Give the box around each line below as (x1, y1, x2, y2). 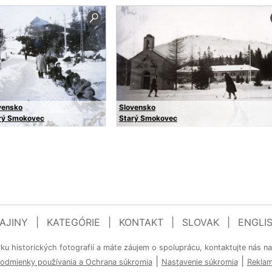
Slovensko (118, 103, 155, 112)
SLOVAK (182, 216, 219, 228)
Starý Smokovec (118, 114, 177, 123)
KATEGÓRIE (47, 216, 100, 228)
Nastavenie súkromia (161, 257, 238, 267)
